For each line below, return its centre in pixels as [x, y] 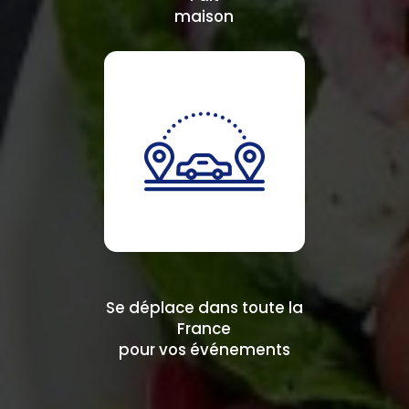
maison [204, 17]
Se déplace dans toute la [204, 307]
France [204, 328]
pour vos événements [204, 349]
